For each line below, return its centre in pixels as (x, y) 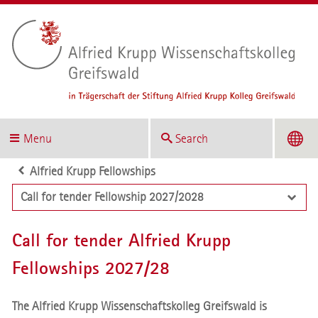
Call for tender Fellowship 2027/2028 (112, 197)
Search (192, 138)
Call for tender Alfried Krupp (121, 240)
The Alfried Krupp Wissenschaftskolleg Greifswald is (139, 306)
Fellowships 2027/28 (91, 268)
